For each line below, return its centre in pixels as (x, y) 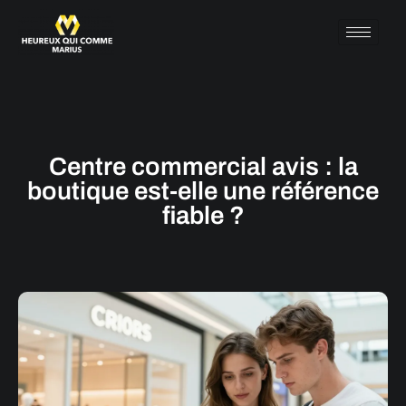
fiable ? (203, 215)
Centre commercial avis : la (203, 166)
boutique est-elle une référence (203, 191)
